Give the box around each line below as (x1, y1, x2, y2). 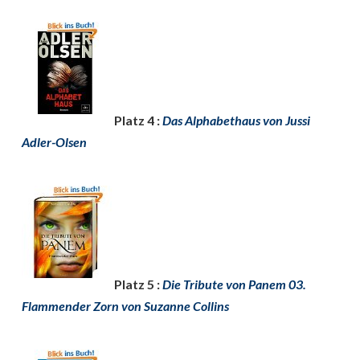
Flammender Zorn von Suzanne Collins (22, 298, 229, 313)
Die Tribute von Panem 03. (162, 276, 306, 292)
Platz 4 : (114, 112, 162, 128)
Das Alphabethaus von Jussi (162, 112, 310, 128)
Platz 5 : (114, 276, 162, 292)
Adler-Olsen (22, 134, 87, 149)
